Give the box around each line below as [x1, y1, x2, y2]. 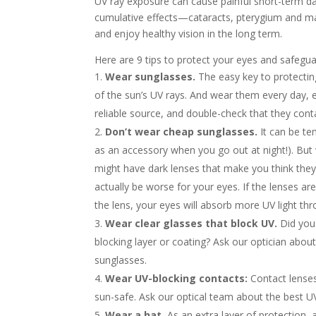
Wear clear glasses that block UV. [105, 217, 278, 231]
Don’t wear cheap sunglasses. [105, 125, 258, 139]
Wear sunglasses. [105, 70, 196, 84]
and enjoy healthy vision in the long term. [95, 27, 283, 41]
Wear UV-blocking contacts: [105, 272, 251, 286]
